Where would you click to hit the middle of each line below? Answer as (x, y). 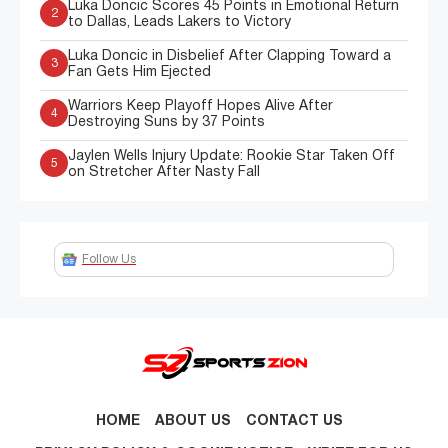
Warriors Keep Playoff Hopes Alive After (200, 107)
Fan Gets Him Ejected (139, 73)
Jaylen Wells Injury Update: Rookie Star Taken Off (231, 157)
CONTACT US (294, 422)
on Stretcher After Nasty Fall (164, 173)
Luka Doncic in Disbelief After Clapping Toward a (229, 57)
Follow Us (109, 259)
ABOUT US (192, 422)
